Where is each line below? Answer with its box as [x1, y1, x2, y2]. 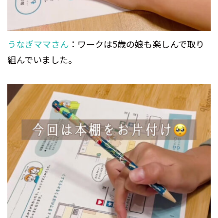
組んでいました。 [7, 53, 77, 66]
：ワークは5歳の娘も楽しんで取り [69, 37, 204, 51]
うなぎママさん [7, 37, 69, 51]
